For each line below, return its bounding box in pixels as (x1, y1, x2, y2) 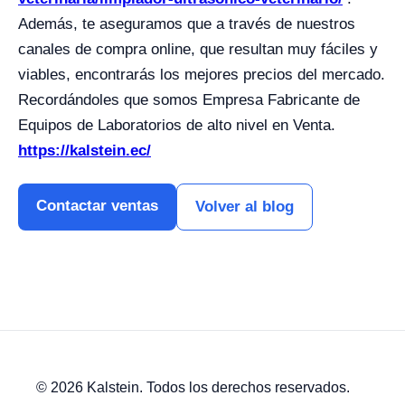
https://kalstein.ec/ (18, 142, 151, 159)
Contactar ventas (36, 197, 158, 214)
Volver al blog (195, 198, 294, 215)
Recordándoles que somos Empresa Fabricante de (18, 91, 360, 108)
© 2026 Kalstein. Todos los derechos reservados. (36, 380, 350, 395)
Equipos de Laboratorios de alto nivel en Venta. (18, 117, 335, 134)
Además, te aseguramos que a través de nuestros (18, 15, 355, 33)
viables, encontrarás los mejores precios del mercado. (18, 66, 385, 83)
